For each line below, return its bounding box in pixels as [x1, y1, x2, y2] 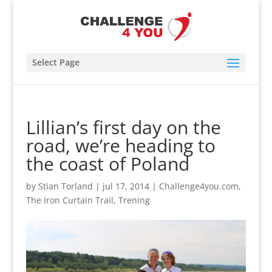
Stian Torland [38, 180, 93, 192]
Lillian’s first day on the [25, 115, 221, 140]
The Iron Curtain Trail [25, 194, 114, 206]
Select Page [32, 56, 80, 69]
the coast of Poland [25, 151, 189, 176]
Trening [118, 194, 150, 206]
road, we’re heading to [25, 133, 216, 158]
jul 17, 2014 [102, 180, 149, 192]
